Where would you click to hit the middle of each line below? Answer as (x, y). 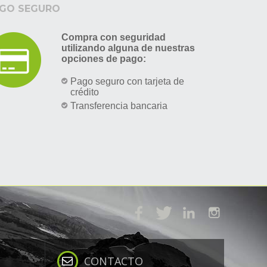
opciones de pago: (103, 58)
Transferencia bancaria (119, 105)
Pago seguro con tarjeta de (127, 81)
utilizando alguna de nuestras (128, 48)
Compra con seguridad (113, 37)
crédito (84, 92)
